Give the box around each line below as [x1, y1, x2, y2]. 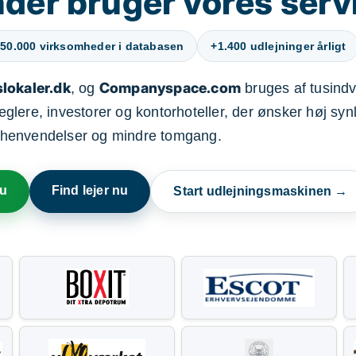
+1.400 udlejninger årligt [211, 40, 346, 52]
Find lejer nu [51, 184, 129, 197]
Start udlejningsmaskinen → [173, 184, 348, 198]
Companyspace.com [99, 79, 241, 96]
